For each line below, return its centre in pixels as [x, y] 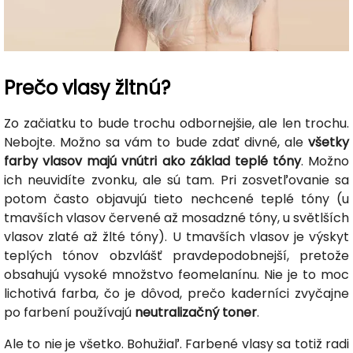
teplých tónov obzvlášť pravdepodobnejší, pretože [176, 256]
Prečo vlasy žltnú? [87, 88]
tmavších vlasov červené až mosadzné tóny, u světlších [176, 218]
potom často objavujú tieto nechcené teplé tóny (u [176, 199]
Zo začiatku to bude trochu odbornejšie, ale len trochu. [176, 124]
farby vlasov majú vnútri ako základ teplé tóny [152, 162]
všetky [329, 143]
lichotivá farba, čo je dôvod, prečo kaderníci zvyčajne [176, 294]
